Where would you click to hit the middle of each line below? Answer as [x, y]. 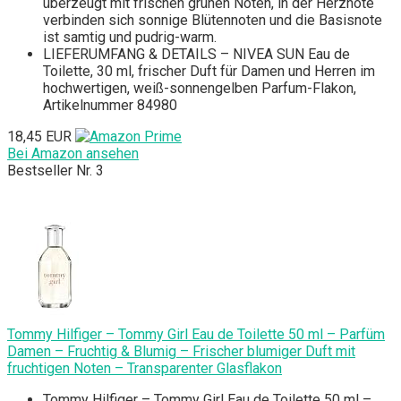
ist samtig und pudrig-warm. [130, 38]
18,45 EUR [39, 137]
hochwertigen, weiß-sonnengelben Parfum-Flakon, [200, 89]
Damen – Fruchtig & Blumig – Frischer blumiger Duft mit [181, 352]
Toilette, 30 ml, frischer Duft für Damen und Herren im [209, 72]
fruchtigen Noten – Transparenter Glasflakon [145, 369]
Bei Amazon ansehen [73, 154]
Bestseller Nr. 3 [55, 171]
